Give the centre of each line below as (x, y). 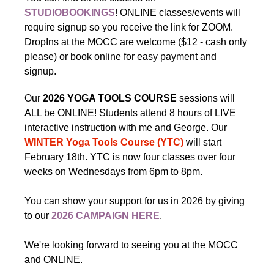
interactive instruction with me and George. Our (126, 128)
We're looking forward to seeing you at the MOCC (131, 245)
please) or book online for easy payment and (120, 57)
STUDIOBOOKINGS (70, 13)
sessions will (206, 98)
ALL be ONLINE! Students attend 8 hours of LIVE (130, 113)
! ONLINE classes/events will (178, 13)
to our (38, 216)
